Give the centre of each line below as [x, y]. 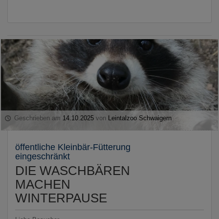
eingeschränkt [43, 157]
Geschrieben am [38, 118]
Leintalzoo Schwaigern [140, 118]
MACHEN [43, 185]
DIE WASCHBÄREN [73, 171]
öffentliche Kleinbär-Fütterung [73, 147]
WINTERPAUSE [61, 198]
